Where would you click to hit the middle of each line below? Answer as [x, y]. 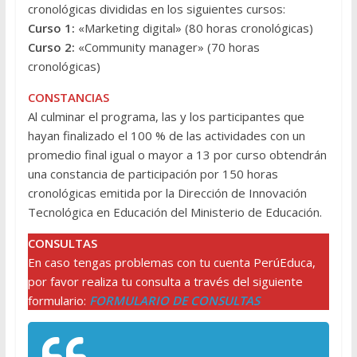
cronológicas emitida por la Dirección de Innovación [167, 193]
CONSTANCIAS [68, 98]
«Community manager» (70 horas [169, 47]
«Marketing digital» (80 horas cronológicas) [194, 28]
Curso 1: [51, 28]
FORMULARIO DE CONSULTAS [174, 301]
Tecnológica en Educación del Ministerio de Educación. [175, 212]
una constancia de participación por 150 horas [153, 174]
